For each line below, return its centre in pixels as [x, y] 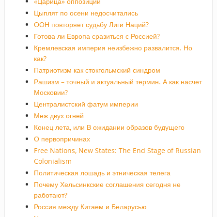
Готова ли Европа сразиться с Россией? [97, 36]
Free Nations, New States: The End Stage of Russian [117, 150]
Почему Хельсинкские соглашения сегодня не [107, 184]
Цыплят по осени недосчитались [86, 13]
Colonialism [53, 161]
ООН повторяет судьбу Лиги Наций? [91, 24]
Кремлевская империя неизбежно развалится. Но [113, 47]
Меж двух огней [59, 115]
